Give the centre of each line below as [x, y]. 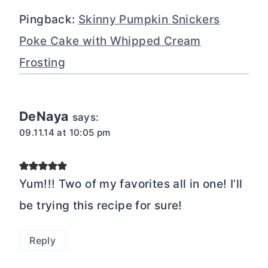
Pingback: [49, 20]
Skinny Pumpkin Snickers [149, 20]
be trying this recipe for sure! [101, 205]
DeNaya [44, 116]
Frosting [42, 63]
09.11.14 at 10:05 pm [65, 133]
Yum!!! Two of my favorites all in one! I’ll [131, 184]
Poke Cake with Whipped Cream [110, 41]
